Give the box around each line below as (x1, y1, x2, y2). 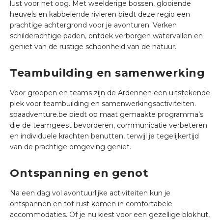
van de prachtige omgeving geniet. (10, 142, 131, 151)
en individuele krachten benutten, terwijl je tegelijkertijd (10, 131, 199, 140)
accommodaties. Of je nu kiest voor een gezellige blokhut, (10, 210, 210, 219)
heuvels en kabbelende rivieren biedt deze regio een (10, 9, 190, 19)
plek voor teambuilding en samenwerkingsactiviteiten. (10, 99, 196, 108)
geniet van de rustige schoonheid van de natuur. (10, 42, 176, 51)
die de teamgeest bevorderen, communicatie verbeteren (10, 120, 207, 130)
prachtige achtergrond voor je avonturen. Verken (10, 20, 177, 29)
